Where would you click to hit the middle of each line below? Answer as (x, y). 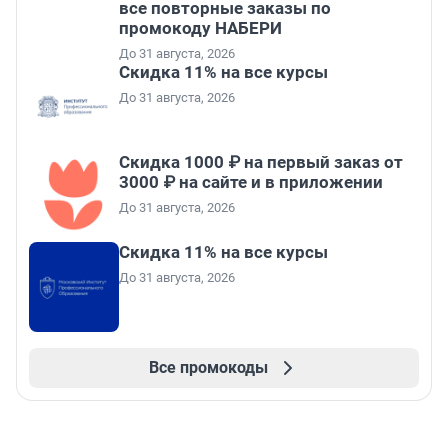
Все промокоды (208, 368)
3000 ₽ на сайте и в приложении (251, 182)
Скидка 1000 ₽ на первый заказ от (261, 162)
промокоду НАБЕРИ (200, 28)
